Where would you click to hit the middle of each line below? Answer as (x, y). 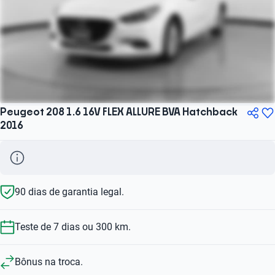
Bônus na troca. (49, 261)
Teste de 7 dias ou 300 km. (73, 227)
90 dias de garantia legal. (69, 192)
